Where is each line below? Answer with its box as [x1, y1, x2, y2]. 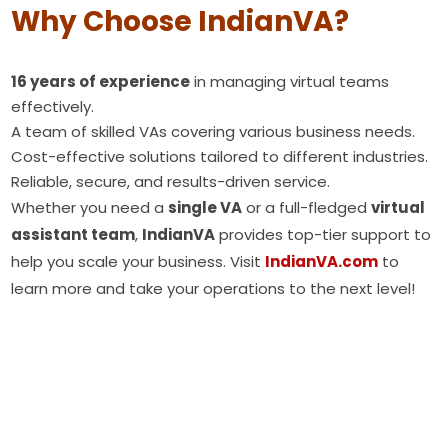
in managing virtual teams [190, 71, 390, 92]
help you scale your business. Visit [11, 251, 266, 272]
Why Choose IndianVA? [11, 2, 350, 41]
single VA [168, 197, 243, 218]
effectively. [11, 96, 95, 117]
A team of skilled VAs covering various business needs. [11, 121, 416, 142]
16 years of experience [11, 71, 191, 92]
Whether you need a [11, 197, 169, 218]
